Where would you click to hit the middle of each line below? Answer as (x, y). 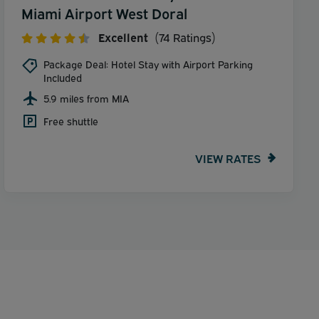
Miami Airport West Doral (104, 13)
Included (63, 78)
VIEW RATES (228, 158)
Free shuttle (71, 121)
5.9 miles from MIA (86, 98)
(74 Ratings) (184, 37)
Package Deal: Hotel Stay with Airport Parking (148, 64)
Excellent (123, 37)
